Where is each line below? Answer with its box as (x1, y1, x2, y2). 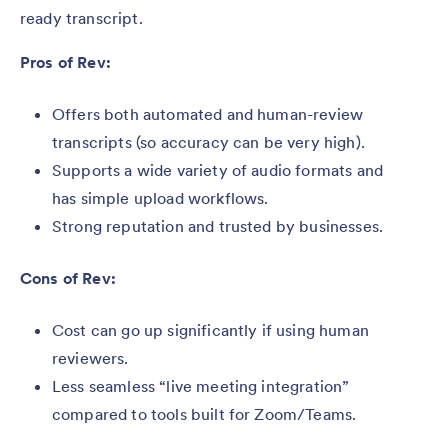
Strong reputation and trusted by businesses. (52, 216, 384, 237)
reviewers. (52, 348, 129, 369)
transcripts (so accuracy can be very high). (52, 132, 365, 153)
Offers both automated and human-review (52, 104, 364, 125)
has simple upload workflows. (52, 188, 269, 209)
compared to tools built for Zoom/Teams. (52, 404, 357, 425)
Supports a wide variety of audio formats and (52, 160, 384, 181)
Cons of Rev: (20, 268, 116, 289)
